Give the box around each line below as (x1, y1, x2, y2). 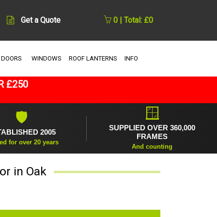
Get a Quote (20, 15, 61, 25)
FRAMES (136, 132, 168, 140)
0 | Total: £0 (111, 15, 153, 25)
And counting (131, 142, 172, 150)
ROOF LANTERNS (68, 54, 117, 62)
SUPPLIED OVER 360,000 (108, 123, 195, 132)
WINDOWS (31, 54, 62, 62)
